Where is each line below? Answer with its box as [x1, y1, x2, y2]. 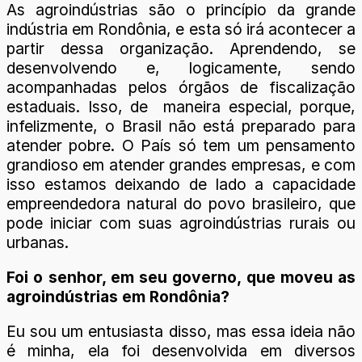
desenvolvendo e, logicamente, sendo [6, 57, 356, 78]
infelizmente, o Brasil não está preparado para [6, 116, 356, 136]
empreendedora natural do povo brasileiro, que [6, 193, 356, 213]
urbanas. [6, 232, 69, 252]
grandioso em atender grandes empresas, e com [6, 154, 356, 175]
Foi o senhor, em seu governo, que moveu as [6, 267, 356, 288]
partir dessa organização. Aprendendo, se [6, 38, 356, 58]
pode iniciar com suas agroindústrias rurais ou [6, 213, 356, 233]
